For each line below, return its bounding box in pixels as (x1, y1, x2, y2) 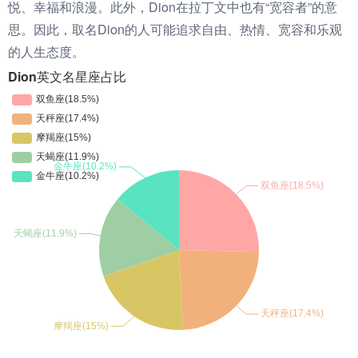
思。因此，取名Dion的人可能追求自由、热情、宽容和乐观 (8, 20, 342, 38)
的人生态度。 (8, 42, 85, 61)
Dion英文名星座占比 (8, 67, 126, 86)
